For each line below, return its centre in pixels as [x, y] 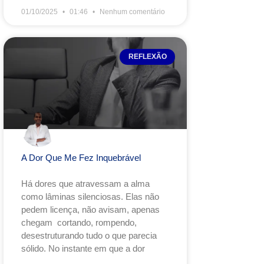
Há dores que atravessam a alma [85, 183]
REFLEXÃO [147, 57]
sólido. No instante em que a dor [83, 248]
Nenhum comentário [131, 12]
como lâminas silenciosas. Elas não [90, 196]
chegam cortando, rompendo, [79, 222]
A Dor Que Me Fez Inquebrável [81, 157]
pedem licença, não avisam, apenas [90, 209]
